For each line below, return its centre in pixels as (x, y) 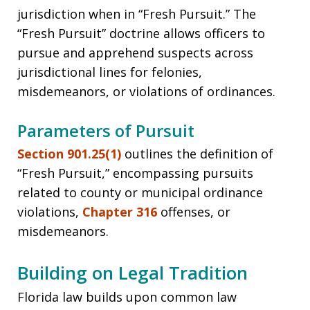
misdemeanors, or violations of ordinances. (146, 92)
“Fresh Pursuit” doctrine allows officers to (141, 34)
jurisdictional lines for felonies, (110, 72)
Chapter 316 (121, 212)
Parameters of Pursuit (106, 131)
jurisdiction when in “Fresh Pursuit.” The (137, 14)
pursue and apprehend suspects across (135, 53)
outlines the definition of (199, 154)
